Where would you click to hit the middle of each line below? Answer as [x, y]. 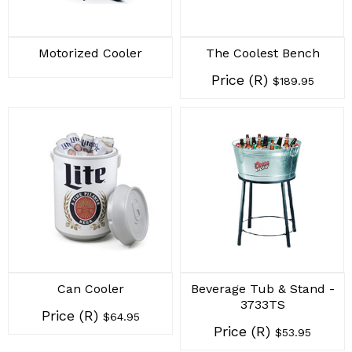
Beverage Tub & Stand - [262, 289]
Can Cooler [90, 289]
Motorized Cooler [90, 53]
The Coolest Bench [262, 53]
